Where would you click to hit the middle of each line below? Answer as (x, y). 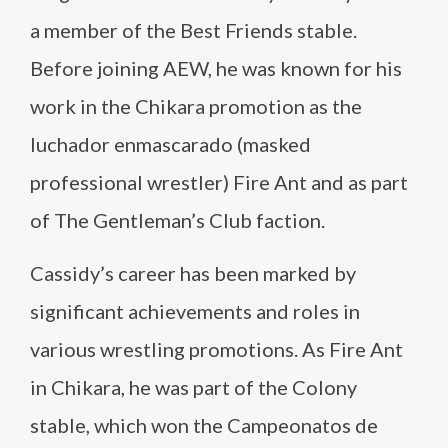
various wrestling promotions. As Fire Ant (216, 349)
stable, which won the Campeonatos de (204, 425)
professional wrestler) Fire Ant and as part (219, 182)
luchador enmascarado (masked (170, 144)
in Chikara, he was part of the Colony (193, 387)
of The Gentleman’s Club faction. (177, 220)
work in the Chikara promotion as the (196, 106)
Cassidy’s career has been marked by (193, 273)
